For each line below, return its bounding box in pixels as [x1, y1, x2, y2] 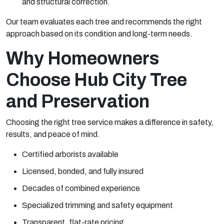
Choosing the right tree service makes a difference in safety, [6, 117, 213, 126]
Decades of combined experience [22, 183, 140, 192]
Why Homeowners [6, 48, 159, 68]
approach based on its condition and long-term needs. [6, 29, 192, 38]
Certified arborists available [22, 149, 118, 158]
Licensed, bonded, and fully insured [22, 166, 143, 175]
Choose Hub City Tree [6, 69, 187, 90]
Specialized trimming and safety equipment [22, 200, 173, 209]
